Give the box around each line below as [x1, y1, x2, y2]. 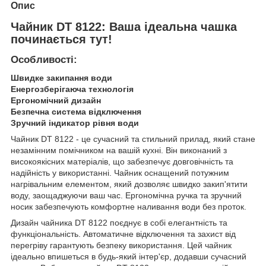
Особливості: [11, 54, 77, 66]
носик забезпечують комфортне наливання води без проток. [11, 202, 246, 212]
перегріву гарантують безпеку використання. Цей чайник [11, 240, 232, 251]
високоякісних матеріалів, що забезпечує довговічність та [11, 157, 233, 167]
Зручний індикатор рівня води [11, 118, 139, 128]
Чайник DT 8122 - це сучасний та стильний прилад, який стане [11, 134, 255, 144]
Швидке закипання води [11, 73, 112, 83]
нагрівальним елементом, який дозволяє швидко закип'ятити [11, 179, 248, 189]
